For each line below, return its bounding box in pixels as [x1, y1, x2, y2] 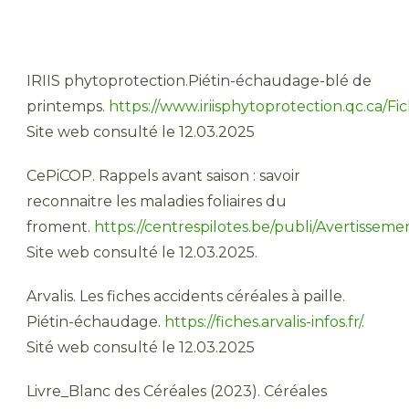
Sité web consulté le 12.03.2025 [26, 338, 255, 356]
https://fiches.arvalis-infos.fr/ [164, 312, 362, 330]
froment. [26, 217, 94, 236]
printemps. [26, 97, 109, 115]
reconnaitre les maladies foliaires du [26, 192, 287, 210]
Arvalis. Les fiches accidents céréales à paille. [26, 287, 345, 305]
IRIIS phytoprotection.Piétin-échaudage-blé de [26, 71, 372, 89]
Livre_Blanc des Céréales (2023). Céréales [26, 382, 327, 400]
